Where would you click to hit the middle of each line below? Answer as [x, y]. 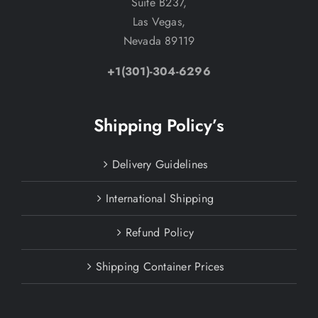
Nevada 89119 [159, 41]
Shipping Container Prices [160, 267]
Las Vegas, [159, 22]
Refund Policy [160, 233]
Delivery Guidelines [160, 165]
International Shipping [160, 199]
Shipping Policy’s [159, 126]
